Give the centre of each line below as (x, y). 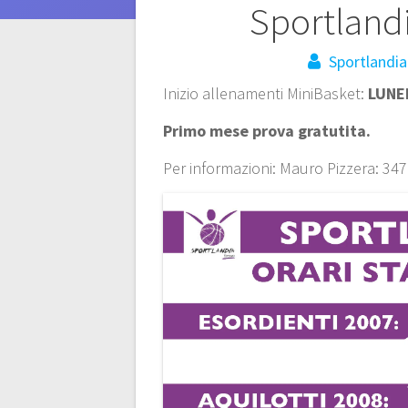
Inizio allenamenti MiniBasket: (266, 93)
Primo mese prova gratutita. (267, 130)
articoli (187, 61)
